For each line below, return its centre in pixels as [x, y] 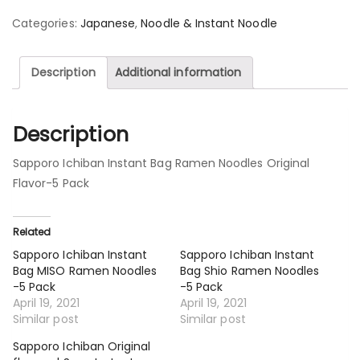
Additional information [178, 72]
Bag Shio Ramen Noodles [250, 271]
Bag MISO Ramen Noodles [85, 271]
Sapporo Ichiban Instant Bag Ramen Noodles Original [161, 164]
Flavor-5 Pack [51, 184]
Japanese [108, 23]
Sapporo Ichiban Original [82, 347]
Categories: [46, 23]
